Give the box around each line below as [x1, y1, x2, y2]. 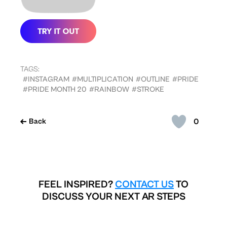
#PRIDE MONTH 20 [23, 85, 87, 94]
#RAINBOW [89, 85, 129, 94]
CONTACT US [115, 179, 174, 191]
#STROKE [132, 85, 164, 94]
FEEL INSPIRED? [39, 179, 115, 191]
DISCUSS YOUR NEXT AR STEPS [42, 191, 185, 203]
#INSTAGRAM [23, 75, 69, 84]
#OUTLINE [136, 75, 170, 84]
